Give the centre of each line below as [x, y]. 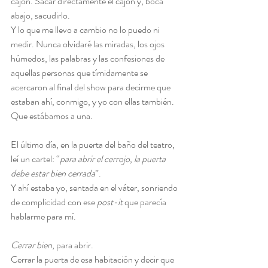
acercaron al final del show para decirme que [92, 87]
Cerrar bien [31, 245]
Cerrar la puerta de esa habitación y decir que [93, 259]
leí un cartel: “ [35, 159]
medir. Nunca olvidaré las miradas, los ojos [89, 44]
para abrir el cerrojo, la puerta [114, 159]
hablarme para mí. [43, 216]
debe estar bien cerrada [53, 173]
